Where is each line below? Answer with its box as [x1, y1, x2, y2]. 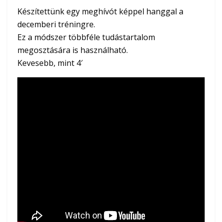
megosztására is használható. [17, 44, 128, 55]
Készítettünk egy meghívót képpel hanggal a [17, 5, 183, 17]
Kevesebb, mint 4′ [17, 57, 83, 68]
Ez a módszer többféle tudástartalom [17, 31, 155, 43]
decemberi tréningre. [17, 18, 95, 30]
